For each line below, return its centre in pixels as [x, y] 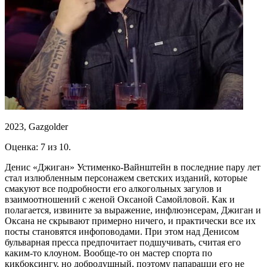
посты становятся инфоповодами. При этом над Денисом [122, 231]
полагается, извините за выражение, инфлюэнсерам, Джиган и [133, 210]
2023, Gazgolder [36, 126]
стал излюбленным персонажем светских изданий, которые [126, 178]
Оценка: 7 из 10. [38, 147]
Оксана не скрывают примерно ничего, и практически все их [130, 221]
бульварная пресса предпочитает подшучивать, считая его [123, 242]
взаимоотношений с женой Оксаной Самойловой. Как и [120, 199]
